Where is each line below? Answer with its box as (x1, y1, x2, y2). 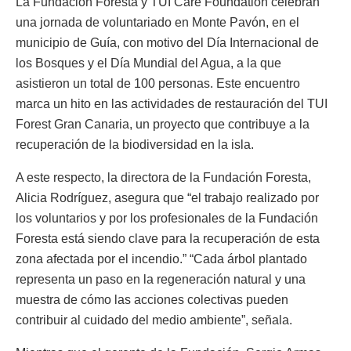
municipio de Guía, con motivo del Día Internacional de (16, 35, 319, 49)
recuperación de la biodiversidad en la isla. (16, 137, 254, 151)
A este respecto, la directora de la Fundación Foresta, (16, 170, 311, 184)
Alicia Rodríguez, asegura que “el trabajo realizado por (16, 190, 319, 204)
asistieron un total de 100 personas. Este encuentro (16, 76, 300, 90)
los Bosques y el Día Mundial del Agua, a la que (16, 56, 281, 70)
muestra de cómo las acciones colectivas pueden (16, 292, 288, 306)
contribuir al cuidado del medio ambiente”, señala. (16, 313, 292, 327)
